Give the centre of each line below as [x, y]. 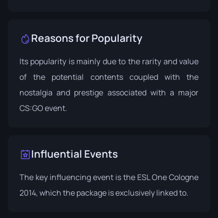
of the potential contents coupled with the [109, 77]
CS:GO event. [43, 108]
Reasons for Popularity [87, 38]
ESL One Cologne [168, 177]
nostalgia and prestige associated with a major [109, 92]
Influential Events [74, 154]
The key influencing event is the [78, 177]
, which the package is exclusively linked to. [112, 193]
